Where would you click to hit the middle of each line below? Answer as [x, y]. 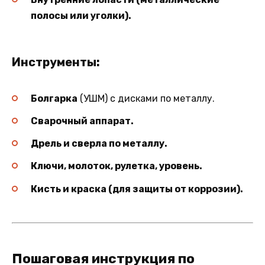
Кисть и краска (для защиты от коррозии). [137, 189]
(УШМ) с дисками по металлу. [146, 98]
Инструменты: [56, 62]
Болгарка [54, 98]
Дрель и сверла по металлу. [99, 144]
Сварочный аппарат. [82, 121]
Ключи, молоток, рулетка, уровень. [117, 166]
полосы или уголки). [81, 16]
